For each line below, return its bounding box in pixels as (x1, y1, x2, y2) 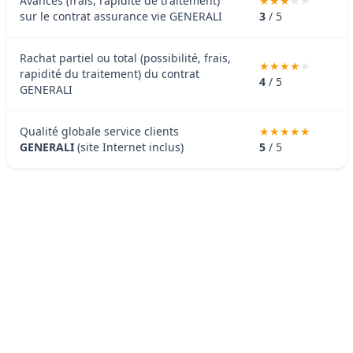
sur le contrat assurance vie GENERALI (20, 8, 222, 24)
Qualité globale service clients (20, 123, 179, 139)
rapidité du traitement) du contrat (20, 65, 199, 81)
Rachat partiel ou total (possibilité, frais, (20, 50, 231, 65)
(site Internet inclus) (74, 139, 184, 154)
